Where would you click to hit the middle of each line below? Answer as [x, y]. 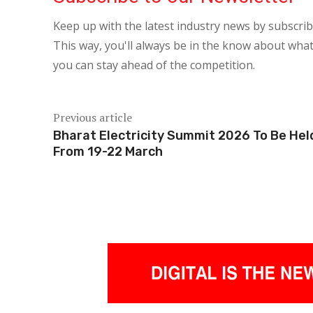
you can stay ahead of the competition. [154, 65]
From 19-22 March [108, 152]
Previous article [93, 118]
